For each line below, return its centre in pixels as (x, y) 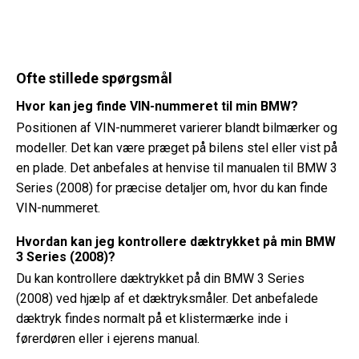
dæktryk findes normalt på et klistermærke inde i (152, 319)
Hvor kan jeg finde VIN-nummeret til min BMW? (157, 107)
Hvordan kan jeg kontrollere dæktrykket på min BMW (176, 242)
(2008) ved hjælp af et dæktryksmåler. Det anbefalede (167, 299)
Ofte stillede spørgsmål (94, 79)
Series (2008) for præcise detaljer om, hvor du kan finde (172, 188)
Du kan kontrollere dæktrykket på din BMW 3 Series (160, 279)
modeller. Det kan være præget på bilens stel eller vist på (177, 148)
